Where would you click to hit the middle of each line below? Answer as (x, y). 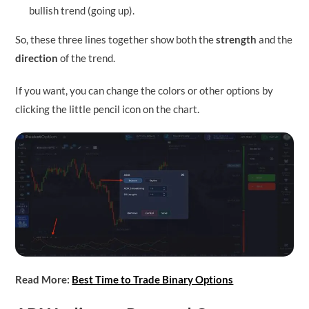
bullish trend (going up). (82, 11)
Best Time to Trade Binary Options (153, 279)
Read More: (43, 279)
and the (275, 40)
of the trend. (87, 58)
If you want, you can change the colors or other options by (144, 91)
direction (37, 58)
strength (237, 40)
